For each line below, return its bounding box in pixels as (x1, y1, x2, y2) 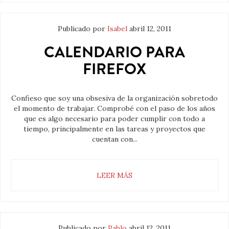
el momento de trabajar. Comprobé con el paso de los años (14, 104, 215, 113)
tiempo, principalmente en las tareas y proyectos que (24, 124, 205, 134)
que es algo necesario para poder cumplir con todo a (24, 114, 205, 124)
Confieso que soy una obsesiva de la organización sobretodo (11, 94, 218, 103)
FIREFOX (83, 58, 146, 80)
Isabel (107, 24, 127, 34)
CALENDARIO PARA (44, 41, 185, 63)
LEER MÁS (97, 171, 132, 180)
